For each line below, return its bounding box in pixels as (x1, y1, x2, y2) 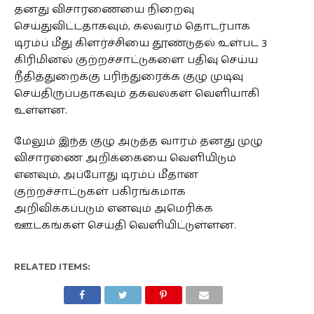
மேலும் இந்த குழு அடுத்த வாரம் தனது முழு (13, 132, 263, 151)
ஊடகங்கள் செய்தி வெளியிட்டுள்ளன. (13, 216, 236, 235)
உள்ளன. (13, 101, 67, 120)
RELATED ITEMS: (13, 261, 90, 272)
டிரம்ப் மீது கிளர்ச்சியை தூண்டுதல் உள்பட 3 (13, 34, 267, 53)
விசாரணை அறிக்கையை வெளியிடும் (13, 149, 236, 168)
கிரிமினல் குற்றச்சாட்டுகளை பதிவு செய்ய (13, 50, 258, 69)
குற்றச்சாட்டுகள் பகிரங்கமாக (13, 182, 186, 201)
